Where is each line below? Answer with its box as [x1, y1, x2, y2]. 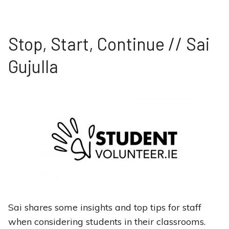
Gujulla [8, 56, 58, 77]
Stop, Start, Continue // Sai [8, 33, 210, 55]
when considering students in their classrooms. [8, 216, 205, 228]
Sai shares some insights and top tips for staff [8, 201, 201, 214]
